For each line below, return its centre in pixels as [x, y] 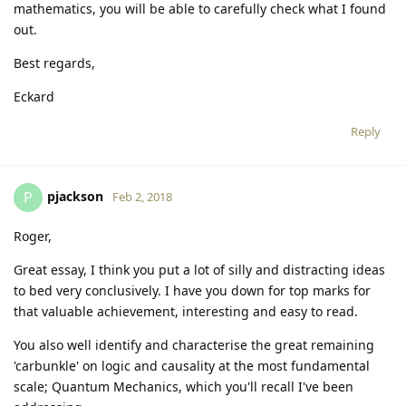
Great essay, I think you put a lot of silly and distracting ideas [199, 269]
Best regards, [54, 63]
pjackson [75, 196]
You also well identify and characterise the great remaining [194, 344]
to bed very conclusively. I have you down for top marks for [192, 290]
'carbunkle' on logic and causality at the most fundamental [192, 365]
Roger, [33, 236]
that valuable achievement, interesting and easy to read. [186, 311]
